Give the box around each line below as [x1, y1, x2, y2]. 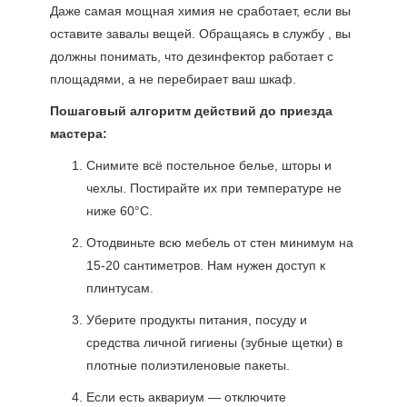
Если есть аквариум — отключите [85, 390, 286, 404]
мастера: [49, 126, 107, 141]
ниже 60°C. [85, 203, 153, 218]
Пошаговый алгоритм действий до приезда [49, 104, 333, 118]
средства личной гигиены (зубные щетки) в [85, 335, 342, 350]
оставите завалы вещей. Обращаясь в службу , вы [49, 26, 351, 41]
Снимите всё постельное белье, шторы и [85, 158, 332, 173]
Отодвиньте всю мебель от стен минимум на [85, 235, 353, 250]
